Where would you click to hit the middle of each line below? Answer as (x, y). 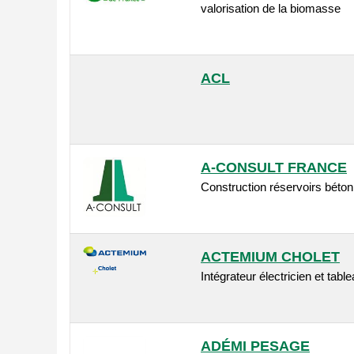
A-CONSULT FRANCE (274, 168)
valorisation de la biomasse (271, 9)
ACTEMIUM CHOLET (270, 257)
